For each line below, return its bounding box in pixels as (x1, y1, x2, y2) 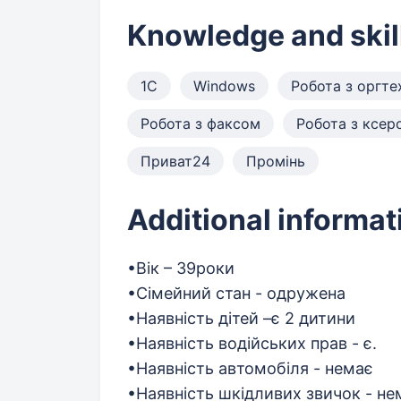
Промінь (246, 152, 305, 170)
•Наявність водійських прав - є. (127, 334, 377, 353)
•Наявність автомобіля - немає (127, 359, 373, 378)
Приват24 (141, 152, 210, 170)
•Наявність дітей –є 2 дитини (127, 309, 355, 328)
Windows (193, 77, 255, 95)
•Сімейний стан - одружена (127, 284, 346, 303)
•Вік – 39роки (127, 259, 235, 277)
